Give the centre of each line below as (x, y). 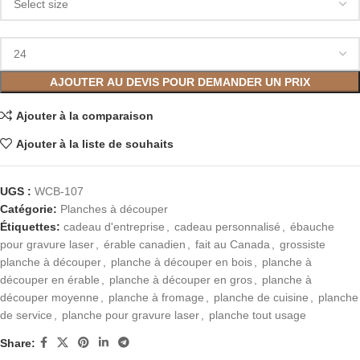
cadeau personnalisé (227, 227)
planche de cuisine (261, 298)
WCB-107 (59, 192)
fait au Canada (233, 245)
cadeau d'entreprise (114, 227)
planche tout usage (258, 315)
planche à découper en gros (181, 280)
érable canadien (145, 245)
